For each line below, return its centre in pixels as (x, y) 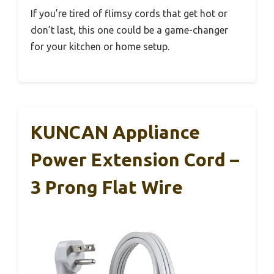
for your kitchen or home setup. (100, 47)
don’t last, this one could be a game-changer (129, 30)
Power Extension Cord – (135, 160)
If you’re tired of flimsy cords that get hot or (129, 14)
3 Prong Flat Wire (107, 187)
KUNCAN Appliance (115, 132)
